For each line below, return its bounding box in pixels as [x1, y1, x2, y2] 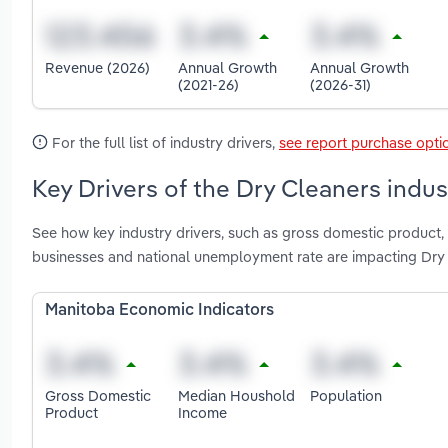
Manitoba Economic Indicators [45, 303, 274, 320]
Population [310, 385, 383, 405]
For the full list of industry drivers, [48, 132, 279, 152]
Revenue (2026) [45, 58, 150, 78]
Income [177, 402, 227, 422]
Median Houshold [177, 385, 295, 405]
